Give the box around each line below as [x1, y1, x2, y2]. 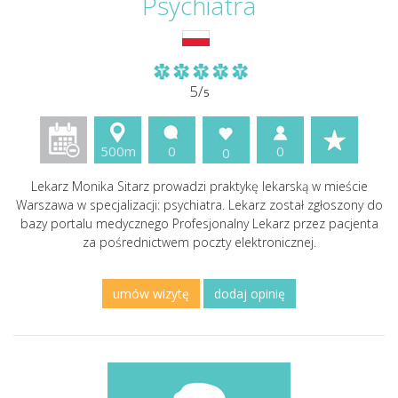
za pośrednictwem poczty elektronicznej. [82, 234, 316, 251]
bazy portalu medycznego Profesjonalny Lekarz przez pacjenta [20, 215, 378, 232]
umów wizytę [113, 285, 189, 302]
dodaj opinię [214, 285, 285, 302]
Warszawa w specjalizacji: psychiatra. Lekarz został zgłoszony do [15, 196, 383, 213]
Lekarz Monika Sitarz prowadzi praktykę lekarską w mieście [30, 178, 368, 195]
